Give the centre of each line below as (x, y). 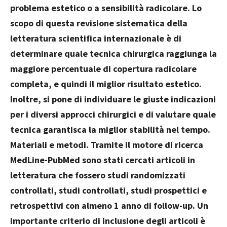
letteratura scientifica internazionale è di (96, 39)
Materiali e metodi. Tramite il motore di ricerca (107, 145)
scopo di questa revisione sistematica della (99, 23)
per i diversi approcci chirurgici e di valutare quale (113, 115)
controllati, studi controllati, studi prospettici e (108, 191)
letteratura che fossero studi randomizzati (98, 175)
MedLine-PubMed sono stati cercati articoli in (103, 160)
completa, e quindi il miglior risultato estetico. (106, 84)
